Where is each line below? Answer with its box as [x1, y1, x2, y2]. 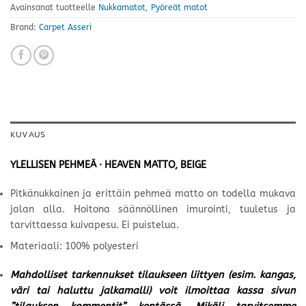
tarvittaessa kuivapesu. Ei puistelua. [10, 219, 179, 231]
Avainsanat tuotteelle [10, 3, 98, 13]
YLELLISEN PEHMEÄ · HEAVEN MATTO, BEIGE [10, 159, 206, 171]
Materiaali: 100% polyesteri [10, 240, 139, 253]
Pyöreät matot [151, 3, 208, 13]
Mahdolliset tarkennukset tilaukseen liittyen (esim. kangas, [10, 269, 296, 281]
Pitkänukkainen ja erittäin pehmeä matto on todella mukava [10, 187, 296, 199]
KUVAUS [10, 128, 46, 140]
